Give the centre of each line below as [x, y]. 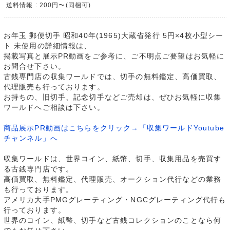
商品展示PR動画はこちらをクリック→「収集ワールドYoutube [114, 128]
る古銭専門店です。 [39, 169]
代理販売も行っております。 [54, 87]
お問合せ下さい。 [34, 66]
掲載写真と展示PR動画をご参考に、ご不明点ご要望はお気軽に [114, 56]
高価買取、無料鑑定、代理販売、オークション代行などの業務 [112, 179]
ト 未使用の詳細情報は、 [47, 46]
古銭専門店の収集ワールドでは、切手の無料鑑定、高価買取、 [112, 77]
